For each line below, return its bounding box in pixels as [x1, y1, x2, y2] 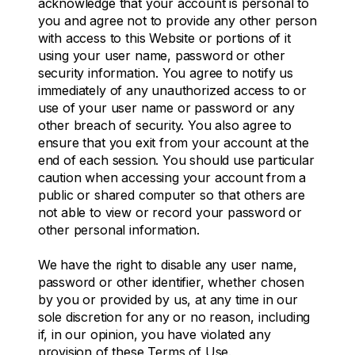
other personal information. [37, 221, 200, 238]
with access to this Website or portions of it [37, 29, 291, 46]
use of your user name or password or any [37, 99, 295, 116]
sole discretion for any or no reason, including [37, 308, 311, 325]
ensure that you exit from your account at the [37, 134, 309, 151]
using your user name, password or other [37, 47, 285, 63]
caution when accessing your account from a [37, 169, 307, 185]
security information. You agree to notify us [37, 64, 293, 81]
